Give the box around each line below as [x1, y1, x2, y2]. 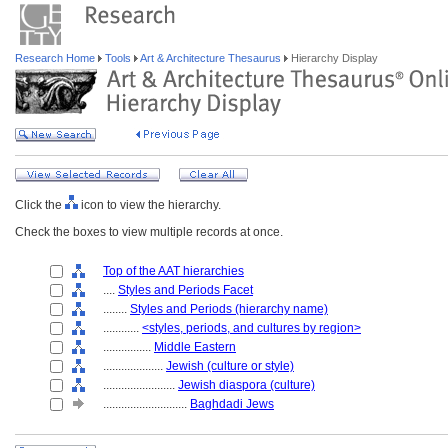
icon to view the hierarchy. [78, 198, 221, 212]
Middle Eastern [154, 340, 236, 354]
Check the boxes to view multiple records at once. [15, 225, 283, 239]
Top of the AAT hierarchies [103, 264, 244, 278]
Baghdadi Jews [190, 397, 274, 411]
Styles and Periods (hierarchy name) [130, 302, 328, 316]
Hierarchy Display [288, 52, 378, 64]
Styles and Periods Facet [118, 283, 253, 297]
